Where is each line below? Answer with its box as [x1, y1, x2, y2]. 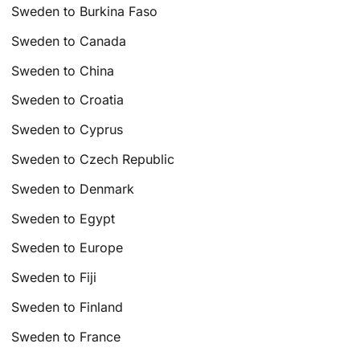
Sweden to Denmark [11, 180, 135, 197]
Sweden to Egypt [11, 210, 116, 227]
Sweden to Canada [11, 32, 127, 49]
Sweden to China [11, 62, 115, 79]
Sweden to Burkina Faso [11, 2, 158, 19]
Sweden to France [11, 328, 121, 345]
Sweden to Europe [11, 239, 124, 256]
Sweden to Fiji [11, 269, 97, 286]
